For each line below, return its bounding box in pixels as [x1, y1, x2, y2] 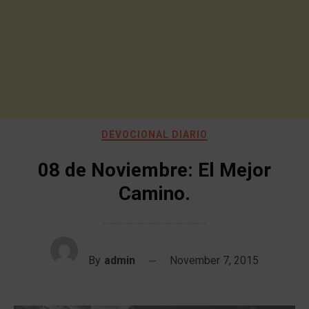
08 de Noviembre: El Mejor [38, 159, 271, 181]
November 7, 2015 [170, 254, 259, 267]
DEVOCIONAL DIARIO [101, 129, 208, 140]
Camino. [119, 182, 190, 205]
